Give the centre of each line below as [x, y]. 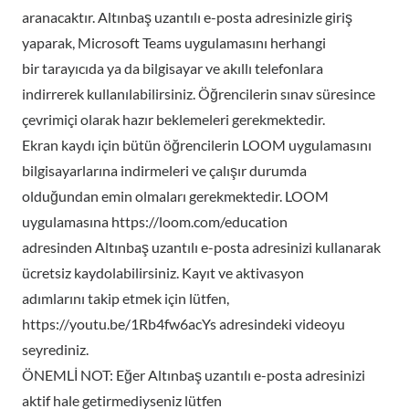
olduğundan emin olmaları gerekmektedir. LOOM [175, 196]
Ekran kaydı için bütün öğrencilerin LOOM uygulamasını [197, 145]
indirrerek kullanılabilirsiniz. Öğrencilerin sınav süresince [199, 94]
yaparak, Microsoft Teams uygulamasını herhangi [174, 42]
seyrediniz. [55, 349]
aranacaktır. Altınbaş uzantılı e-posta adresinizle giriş [187, 17]
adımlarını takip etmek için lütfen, [126, 298]
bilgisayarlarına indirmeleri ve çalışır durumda [164, 170]
